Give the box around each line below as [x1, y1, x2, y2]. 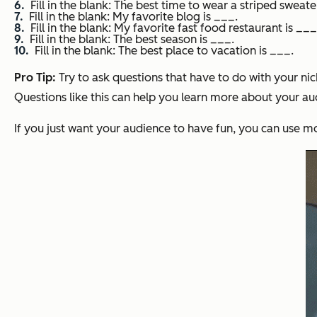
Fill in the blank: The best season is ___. [30, 33, 234, 47]
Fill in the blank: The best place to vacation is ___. [35, 44, 294, 58]
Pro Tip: [14, 71, 56, 85]
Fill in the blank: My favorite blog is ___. [29, 10, 238, 24]
